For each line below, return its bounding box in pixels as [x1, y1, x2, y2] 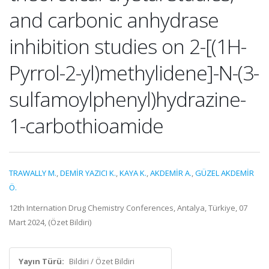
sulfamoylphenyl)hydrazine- [9, 85, 246, 113]
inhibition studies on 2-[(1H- [9, 32, 246, 60]
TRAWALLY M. [9, 168, 56, 178]
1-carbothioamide [9, 112, 163, 139]
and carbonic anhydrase [9, 6, 219, 34]
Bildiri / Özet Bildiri [69, 256, 134, 267]
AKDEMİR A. [150, 168, 192, 178]
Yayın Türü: [19, 256, 64, 267]
